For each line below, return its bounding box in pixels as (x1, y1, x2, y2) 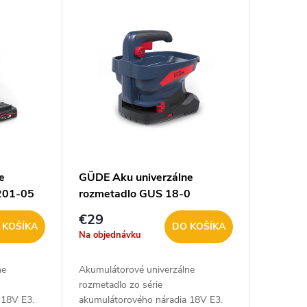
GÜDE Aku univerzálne (78, 170, 193, 186)
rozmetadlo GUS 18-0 (78, 186, 191, 202)
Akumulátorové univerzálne (78, 263, 195, 277)
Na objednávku (78, 229, 141, 242)
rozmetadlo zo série (78, 278, 162, 292)
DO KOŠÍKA (171, 220, 225, 234)
